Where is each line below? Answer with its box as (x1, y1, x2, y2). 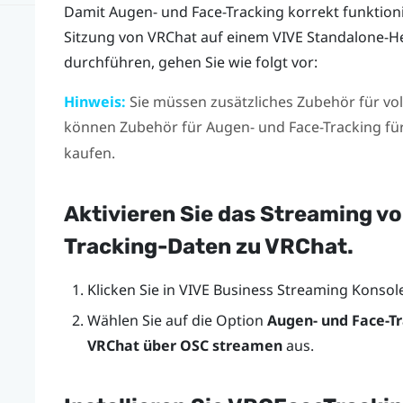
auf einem (196, 26, 273, 47)
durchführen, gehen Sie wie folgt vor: (63, 51, 318, 72)
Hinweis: (63, 91, 126, 112)
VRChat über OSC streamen (86, 336, 282, 356)
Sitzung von (63, 26, 148, 47)
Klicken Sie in (86, 279, 179, 300)
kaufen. (63, 142, 115, 163)
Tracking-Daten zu (63, 233, 264, 259)
